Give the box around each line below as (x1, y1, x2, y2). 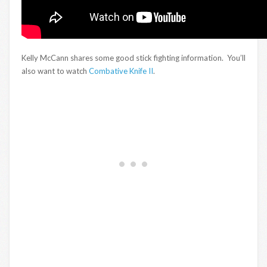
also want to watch (21, 66, 89, 76)
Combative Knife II (89, 66, 153, 76)
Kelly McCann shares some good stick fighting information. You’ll (21, 52, 246, 63)
